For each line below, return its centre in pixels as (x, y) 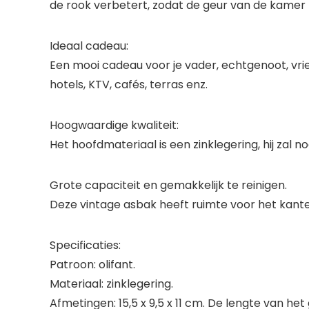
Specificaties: (85, 245)
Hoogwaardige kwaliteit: (114, 125)
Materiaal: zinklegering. (111, 284)
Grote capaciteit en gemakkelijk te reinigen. (168, 185)
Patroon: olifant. (92, 265)
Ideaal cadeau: (89, 46)
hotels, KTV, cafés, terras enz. (129, 84)
